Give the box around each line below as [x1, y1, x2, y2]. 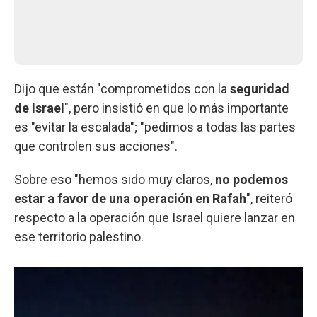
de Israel [14, 100, 64, 115]
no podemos [215, 171, 288, 187]
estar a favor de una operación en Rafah [14, 190, 246, 206]
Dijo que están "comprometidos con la [14, 81, 227, 96]
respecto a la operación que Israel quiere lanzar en [14, 209, 295, 225]
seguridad [227, 81, 289, 96]
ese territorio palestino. [14, 229, 144, 244]
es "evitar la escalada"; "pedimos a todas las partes [14, 119, 296, 134]
